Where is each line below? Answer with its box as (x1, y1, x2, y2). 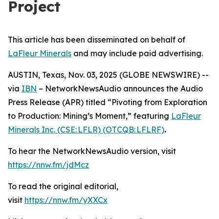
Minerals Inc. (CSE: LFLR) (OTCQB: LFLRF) (8, 125, 164, 134)
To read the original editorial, (8, 181, 118, 191)
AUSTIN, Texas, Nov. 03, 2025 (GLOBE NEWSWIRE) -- (8, 70, 209, 80)
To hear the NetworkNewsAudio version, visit (8, 146, 176, 156)
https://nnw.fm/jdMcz (8, 160, 89, 170)
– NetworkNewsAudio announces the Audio (37, 84, 203, 93)
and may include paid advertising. (71, 48, 203, 58)
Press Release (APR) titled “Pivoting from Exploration (8, 97, 207, 107)
